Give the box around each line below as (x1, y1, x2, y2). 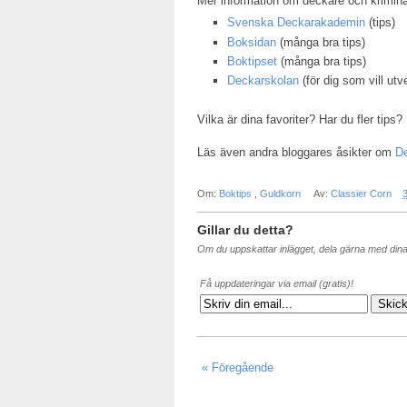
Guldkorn (260, 187, 303, 199)
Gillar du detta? (197, 222, 293, 237)
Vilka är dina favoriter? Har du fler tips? (197, 112, 402, 126)
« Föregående (202, 360, 273, 374)
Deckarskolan (226, 74, 299, 88)
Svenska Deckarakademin (226, 15, 365, 30)
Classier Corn (331, 187, 395, 199)
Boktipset (226, 54, 277, 68)
